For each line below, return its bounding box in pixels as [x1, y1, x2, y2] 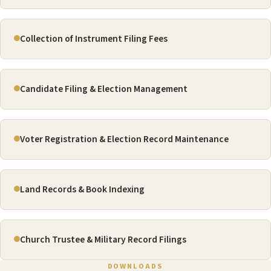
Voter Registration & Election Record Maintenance [20, 132, 229, 146]
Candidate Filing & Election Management [20, 82, 188, 96]
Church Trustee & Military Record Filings [20, 233, 186, 247]
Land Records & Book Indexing [20, 183, 145, 197]
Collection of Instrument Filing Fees [20, 32, 168, 46]
